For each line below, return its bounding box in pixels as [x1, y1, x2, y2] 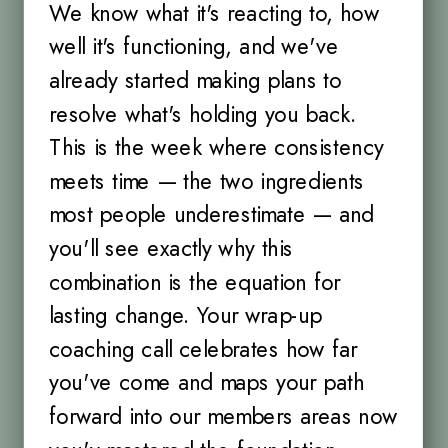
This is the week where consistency [49, 131, 384, 164]
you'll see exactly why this [49, 232, 293, 265]
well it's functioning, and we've [49, 30, 339, 63]
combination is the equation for [49, 265, 341, 299]
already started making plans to [49, 64, 342, 97]
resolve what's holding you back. [49, 97, 357, 131]
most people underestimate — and [49, 198, 374, 231]
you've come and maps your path [49, 366, 364, 399]
